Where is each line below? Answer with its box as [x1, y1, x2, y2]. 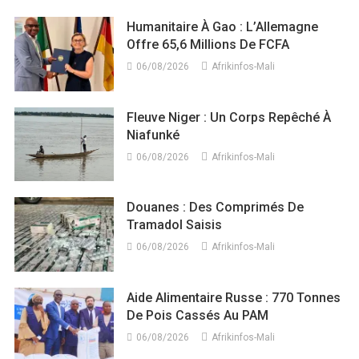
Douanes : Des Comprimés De [127, 200, 305, 216]
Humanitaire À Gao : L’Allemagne [127, 18, 319, 34]
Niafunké [127, 127, 180, 143]
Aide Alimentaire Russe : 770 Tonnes [127, 290, 341, 306]
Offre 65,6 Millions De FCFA [127, 36, 290, 52]
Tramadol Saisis [127, 217, 223, 233]
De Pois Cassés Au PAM [127, 308, 269, 324]
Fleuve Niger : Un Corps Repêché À [127, 109, 332, 125]
